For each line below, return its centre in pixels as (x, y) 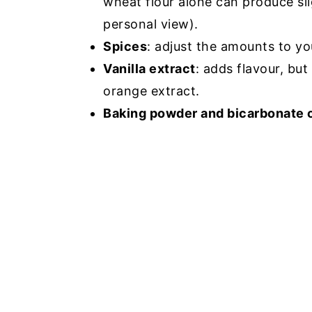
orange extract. (151, 91)
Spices (125, 46)
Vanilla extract (149, 69)
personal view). (151, 24)
